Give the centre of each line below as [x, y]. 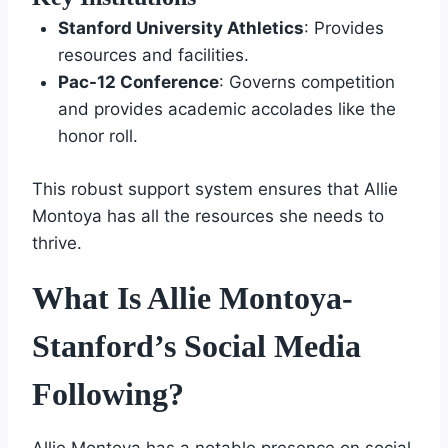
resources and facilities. [153, 55]
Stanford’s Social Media [196, 345]
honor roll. [97, 136]
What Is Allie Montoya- [192, 297]
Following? [108, 393]
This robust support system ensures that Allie [215, 188]
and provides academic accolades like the [226, 109]
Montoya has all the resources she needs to [208, 215]
